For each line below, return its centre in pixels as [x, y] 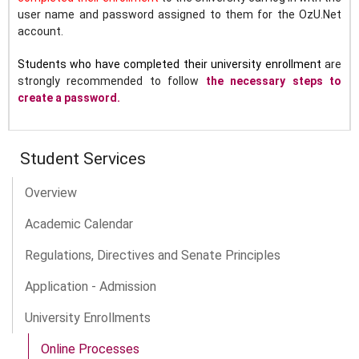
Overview [51, 193]
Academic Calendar [79, 224]
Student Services [83, 159]
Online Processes [90, 349]
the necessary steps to [274, 81]
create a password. [69, 98]
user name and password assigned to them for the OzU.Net [179, 15]
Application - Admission [91, 287]
